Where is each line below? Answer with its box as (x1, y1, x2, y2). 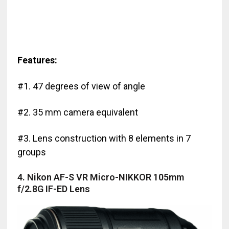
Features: (17, 54, 57, 65)
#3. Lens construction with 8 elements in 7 (17, 132, 191, 144)
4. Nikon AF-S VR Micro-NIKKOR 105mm (17, 171, 184, 182)
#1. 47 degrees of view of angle (17, 80, 145, 91)
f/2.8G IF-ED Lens (17, 183, 90, 194)
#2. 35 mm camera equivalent (17, 106, 138, 118)
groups (17, 146, 46, 157)
